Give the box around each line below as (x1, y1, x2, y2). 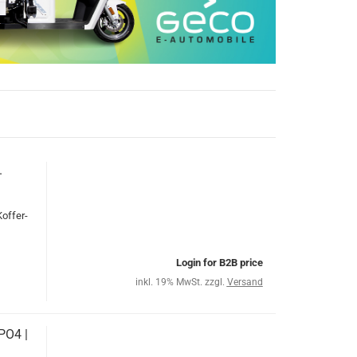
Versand (226, 277, 263, 288)
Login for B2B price (175, 257, 263, 269)
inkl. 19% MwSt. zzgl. (135, 277, 227, 288)
